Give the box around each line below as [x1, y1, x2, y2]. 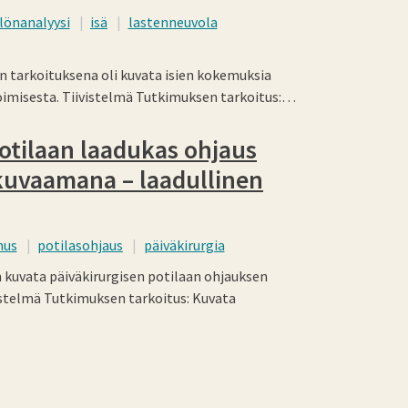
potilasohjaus [37, 235, 123, 254]
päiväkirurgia [143, 235, 225, 254]
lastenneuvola [127, 12, 218, 31]
